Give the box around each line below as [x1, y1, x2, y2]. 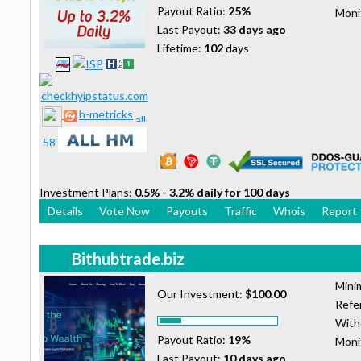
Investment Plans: [39, 185, 135, 199]
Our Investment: [157, 286, 245, 301]
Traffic [224, 203, 257, 218]
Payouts [166, 203, 208, 218]
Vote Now [99, 203, 150, 218]
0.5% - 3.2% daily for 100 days [135, 185, 290, 199]
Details [48, 203, 83, 218]
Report [322, 203, 357, 218]
